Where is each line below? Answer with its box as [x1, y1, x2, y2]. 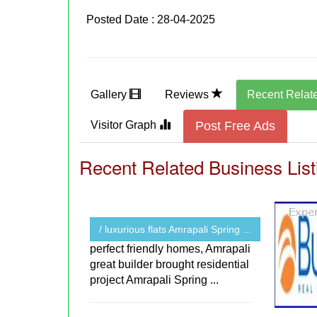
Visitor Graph [91, 119, 160, 132]
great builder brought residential [90, 258, 250, 271]
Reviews [165, 88, 212, 101]
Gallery [91, 88, 130, 101]
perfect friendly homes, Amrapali [90, 243, 251, 255]
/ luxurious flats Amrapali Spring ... [99, 224, 252, 236]
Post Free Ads [195, 119, 276, 134]
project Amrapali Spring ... [90, 274, 219, 287]
